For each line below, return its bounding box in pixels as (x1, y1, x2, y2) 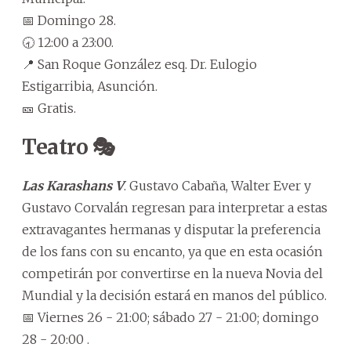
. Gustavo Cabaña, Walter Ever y (124, 177, 311, 194)
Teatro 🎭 (22, 133, 114, 160)
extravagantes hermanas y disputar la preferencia (22, 221, 320, 237)
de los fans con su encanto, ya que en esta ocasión (22, 243, 323, 259)
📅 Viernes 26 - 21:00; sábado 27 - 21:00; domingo (22, 309, 319, 325)
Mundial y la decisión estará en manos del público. (22, 287, 327, 303)
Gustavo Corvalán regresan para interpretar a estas (22, 199, 327, 215)
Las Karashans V (22, 177, 124, 194)
